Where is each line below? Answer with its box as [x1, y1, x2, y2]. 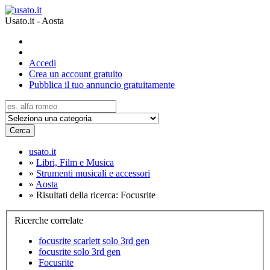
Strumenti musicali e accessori [36, 168, 150, 178]
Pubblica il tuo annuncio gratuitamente [29, 80, 175, 90]
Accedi [29, 58, 56, 68]
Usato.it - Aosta [5, 16, 64, 26]
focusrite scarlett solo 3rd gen [39, 235, 149, 246]
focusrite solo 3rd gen [39, 246, 121, 257]
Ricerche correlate [14, 215, 83, 225]
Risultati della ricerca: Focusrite [36, 190, 155, 200]
